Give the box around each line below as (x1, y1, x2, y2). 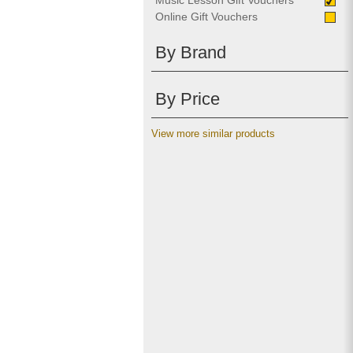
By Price (155, 89, 220, 110)
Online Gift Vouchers (155, 10, 258, 24)
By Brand (155, 43, 226, 63)
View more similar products (151, 128, 275, 140)
